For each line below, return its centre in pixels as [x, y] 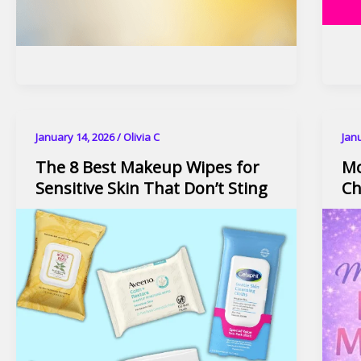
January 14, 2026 [76, 137]
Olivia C [141, 137]
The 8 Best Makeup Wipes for [147, 167]
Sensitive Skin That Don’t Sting [151, 188]
